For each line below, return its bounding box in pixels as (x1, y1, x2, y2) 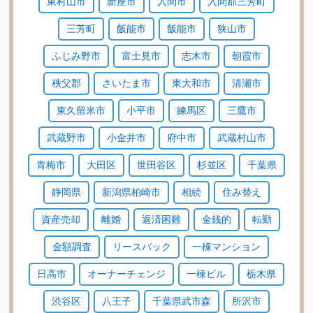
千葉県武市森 (152, 294, 211, 307)
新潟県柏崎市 (101, 185, 161, 198)
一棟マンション (191, 240, 261, 252)
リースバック (112, 240, 171, 252)
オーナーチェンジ (87, 267, 166, 279)
